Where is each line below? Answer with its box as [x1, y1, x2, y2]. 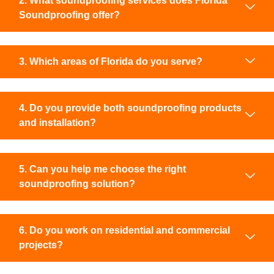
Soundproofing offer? [19, 9, 120, 20]
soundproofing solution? [19, 178, 135, 189]
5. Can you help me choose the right [19, 163, 186, 174]
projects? [19, 239, 63, 250]
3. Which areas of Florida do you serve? [19, 56, 202, 67]
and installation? [19, 117, 96, 128]
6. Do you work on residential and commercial [19, 224, 230, 235]
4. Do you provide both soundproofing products [19, 102, 242, 113]
